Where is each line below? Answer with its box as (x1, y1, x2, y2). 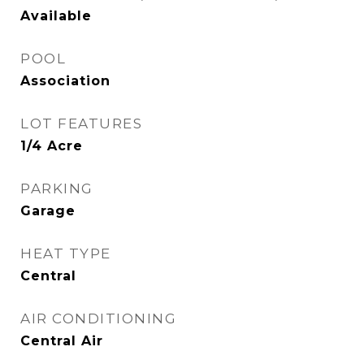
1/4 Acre (20, 138, 83, 154)
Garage (20, 203, 76, 219)
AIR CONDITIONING (20, 310, 176, 327)
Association (20, 73, 110, 89)
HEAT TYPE (20, 245, 111, 262)
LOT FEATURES (20, 115, 142, 132)
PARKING (20, 180, 93, 197)
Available (20, 8, 92, 24)
